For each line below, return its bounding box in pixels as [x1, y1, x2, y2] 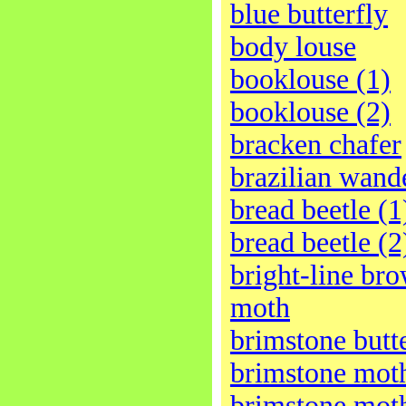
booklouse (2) [230, 96, 391, 128]
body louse [230, 31, 356, 63]
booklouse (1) [230, 63, 391, 95]
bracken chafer [230, 129, 401, 160]
